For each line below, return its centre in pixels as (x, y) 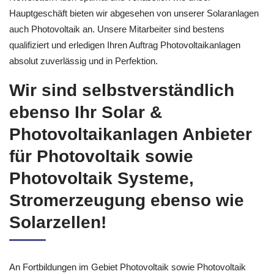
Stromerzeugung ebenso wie (127, 200)
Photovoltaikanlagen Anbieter (131, 134)
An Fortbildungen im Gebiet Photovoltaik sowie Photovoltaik (128, 267)
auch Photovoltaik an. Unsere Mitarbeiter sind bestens (117, 29)
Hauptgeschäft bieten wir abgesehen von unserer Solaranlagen (134, 13)
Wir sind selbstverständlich (122, 90)
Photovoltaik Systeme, (102, 178)
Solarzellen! (58, 222)
